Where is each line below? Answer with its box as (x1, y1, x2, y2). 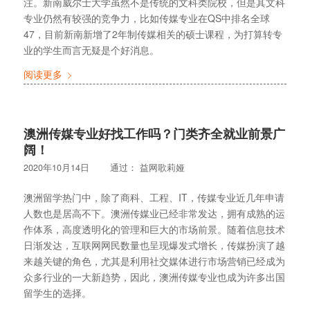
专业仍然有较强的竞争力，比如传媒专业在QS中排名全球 (23, 11, 270, 26)
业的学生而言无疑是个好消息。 (23, 43, 159, 57)
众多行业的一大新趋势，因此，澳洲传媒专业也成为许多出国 (23, 269, 285, 284)
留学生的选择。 (23, 285, 91, 300)
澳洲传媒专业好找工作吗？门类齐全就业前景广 (23, 125, 285, 143)
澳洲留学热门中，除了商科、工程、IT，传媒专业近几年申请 (23, 190, 284, 204)
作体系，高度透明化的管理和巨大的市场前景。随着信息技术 (23, 221, 285, 236)
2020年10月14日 (23, 161, 89, 174)
